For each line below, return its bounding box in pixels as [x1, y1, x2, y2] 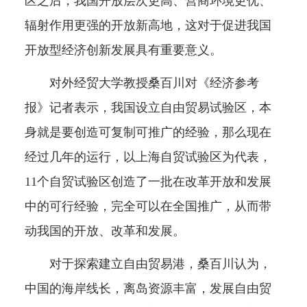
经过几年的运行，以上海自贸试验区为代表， [24, 150, 271, 164]
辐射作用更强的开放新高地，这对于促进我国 [24, 19, 271, 33]
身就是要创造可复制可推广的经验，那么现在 [24, 125, 271, 140]
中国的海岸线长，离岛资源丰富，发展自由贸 [24, 282, 271, 296]
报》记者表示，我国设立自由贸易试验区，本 [24, 101, 271, 115]
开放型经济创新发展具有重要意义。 [24, 43, 222, 58]
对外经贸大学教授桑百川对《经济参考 [24, 76, 259, 90]
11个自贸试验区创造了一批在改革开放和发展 [24, 175, 271, 189]
